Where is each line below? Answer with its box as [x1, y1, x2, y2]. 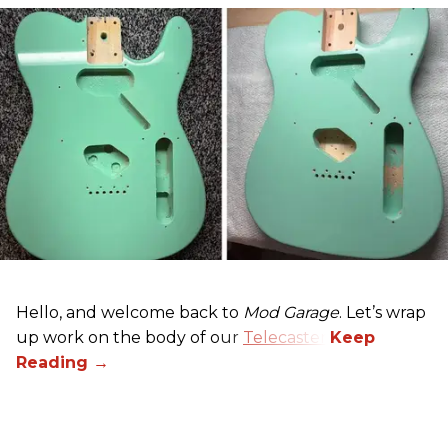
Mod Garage [243, 303, 339, 323]
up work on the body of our [16, 328, 243, 348]
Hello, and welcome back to [16, 303, 243, 323]
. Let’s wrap [339, 303, 426, 323]
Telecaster [243, 328, 327, 348]
